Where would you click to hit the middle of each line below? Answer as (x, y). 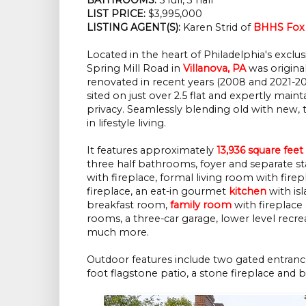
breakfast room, (128, 205)
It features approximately (152, 150)
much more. (118, 232)
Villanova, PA (214, 68)
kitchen (248, 191)
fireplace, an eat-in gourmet (158, 191)
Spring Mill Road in (135, 68)
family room (201, 205)
